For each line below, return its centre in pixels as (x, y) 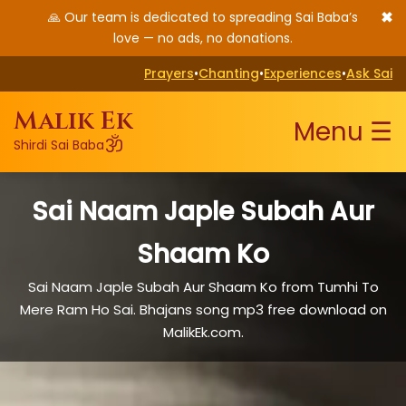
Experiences (303, 73)
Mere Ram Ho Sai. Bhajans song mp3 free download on (203, 309)
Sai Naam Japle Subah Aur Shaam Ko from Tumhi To (203, 287)
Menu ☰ (343, 132)
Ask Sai (369, 73)
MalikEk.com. (203, 332)
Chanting (229, 73)
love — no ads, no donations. (203, 38)
